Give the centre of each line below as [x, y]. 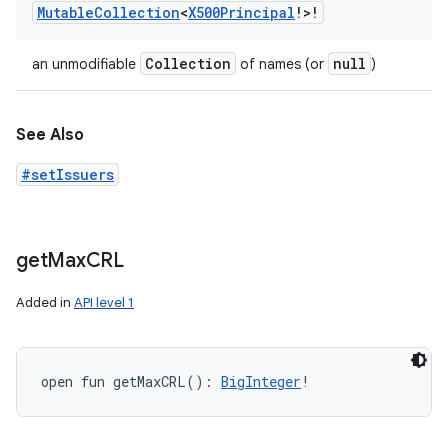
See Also [50, 135]
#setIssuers [67, 174]
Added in [45, 302]
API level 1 [104, 302]
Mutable [65, 12]
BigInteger [261, 381]
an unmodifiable [86, 64]
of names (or [282, 64]
